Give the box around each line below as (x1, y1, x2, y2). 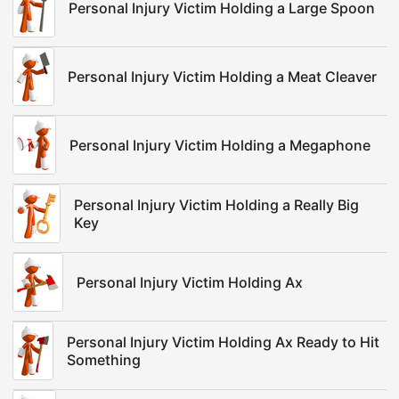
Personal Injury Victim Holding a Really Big (74, 196, 359, 214)
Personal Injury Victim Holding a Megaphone (69, 136, 370, 154)
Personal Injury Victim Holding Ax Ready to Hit (67, 333, 379, 351)
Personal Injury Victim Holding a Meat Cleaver (68, 68, 377, 85)
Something (67, 351, 141, 369)
